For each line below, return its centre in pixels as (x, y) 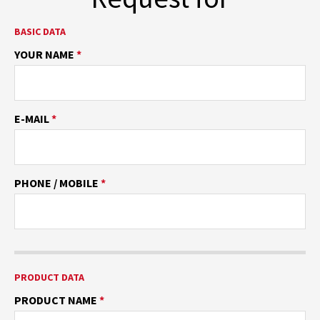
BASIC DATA (40, 31)
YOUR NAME (45, 54)
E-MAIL (33, 119)
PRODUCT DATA (49, 277)
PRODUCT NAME (57, 300)
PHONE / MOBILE (57, 183)
